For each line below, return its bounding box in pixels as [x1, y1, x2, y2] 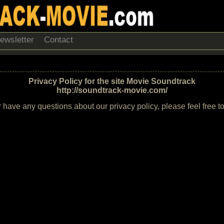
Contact [44, 35, 73, 44]
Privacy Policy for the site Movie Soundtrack [28, 77, 195, 85]
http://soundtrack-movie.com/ [56, 86, 167, 94]
